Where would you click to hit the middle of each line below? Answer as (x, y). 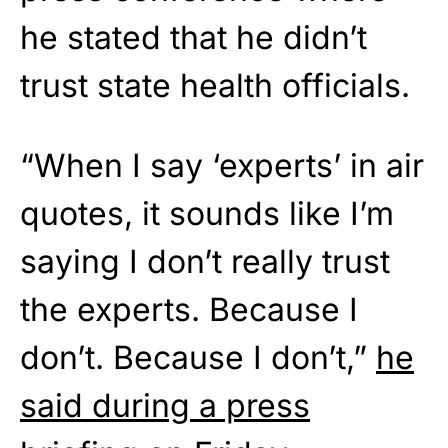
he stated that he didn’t (193, 38)
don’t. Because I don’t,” (198, 358)
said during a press (165, 406)
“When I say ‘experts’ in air (222, 166)
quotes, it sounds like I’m (207, 214)
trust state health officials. (215, 86)
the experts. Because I (189, 310)
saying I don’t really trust (205, 262)
